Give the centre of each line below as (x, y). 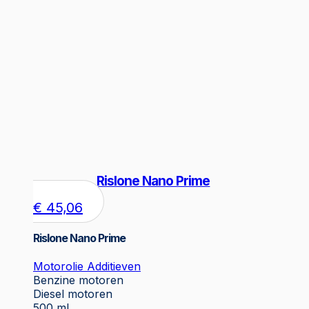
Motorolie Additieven (87, 266)
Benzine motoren (78, 280)
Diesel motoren (73, 293)
